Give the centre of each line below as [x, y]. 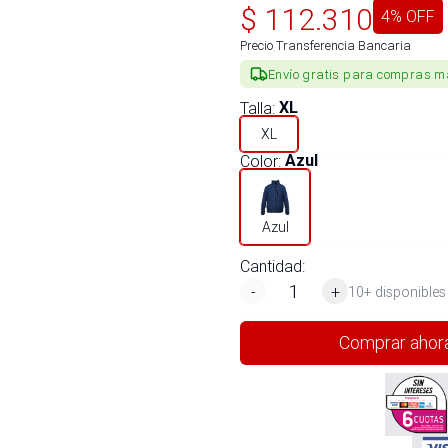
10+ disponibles [397, 291]
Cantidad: [272, 266]
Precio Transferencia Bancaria [325, 45]
